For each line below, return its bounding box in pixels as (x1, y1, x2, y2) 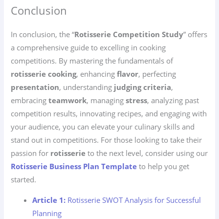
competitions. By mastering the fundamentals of (11, 56, 174, 66)
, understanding (59, 82, 114, 92)
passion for (11, 148, 51, 158)
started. (11, 175, 37, 185)
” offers (183, 29, 208, 40)
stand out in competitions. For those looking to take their (11, 135, 202, 145)
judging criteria (114, 82, 172, 92)
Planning (32, 208, 62, 218)
